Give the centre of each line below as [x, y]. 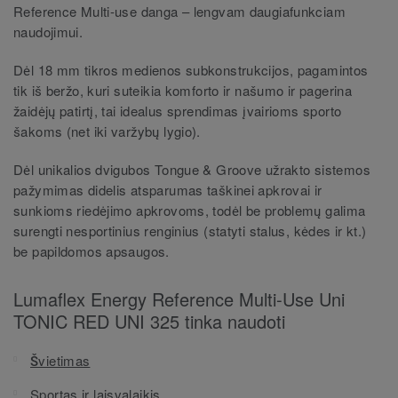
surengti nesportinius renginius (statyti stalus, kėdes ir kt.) [190, 231]
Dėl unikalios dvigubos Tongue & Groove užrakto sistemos [192, 170]
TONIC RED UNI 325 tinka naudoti [149, 322]
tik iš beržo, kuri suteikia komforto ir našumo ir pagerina [183, 91]
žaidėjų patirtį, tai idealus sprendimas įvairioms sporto [178, 111]
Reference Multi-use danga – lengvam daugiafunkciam [180, 12]
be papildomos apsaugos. [94, 251]
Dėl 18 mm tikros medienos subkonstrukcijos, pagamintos [191, 70]
